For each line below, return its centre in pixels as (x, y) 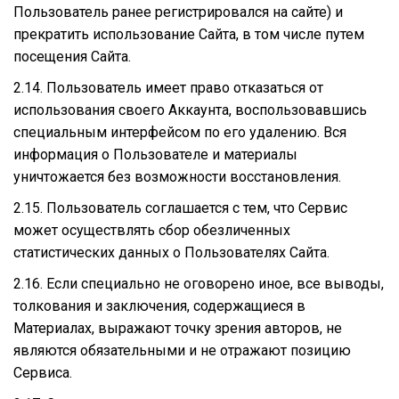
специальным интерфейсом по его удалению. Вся (180, 132)
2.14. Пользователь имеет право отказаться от (168, 87)
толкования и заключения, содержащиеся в (159, 305)
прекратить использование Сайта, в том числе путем (189, 34)
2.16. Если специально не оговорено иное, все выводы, (199, 283)
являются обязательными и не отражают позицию (182, 350)
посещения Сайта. (72, 56)
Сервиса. (43, 372)
